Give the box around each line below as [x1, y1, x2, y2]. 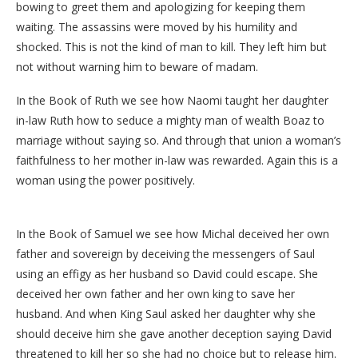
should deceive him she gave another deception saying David [16, 325, 332, 341]
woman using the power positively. [16, 172, 195, 188]
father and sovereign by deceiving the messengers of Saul [16, 245, 315, 261]
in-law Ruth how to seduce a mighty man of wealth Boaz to [16, 112, 324, 128]
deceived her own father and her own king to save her [16, 285, 295, 301]
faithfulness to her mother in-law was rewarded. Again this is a [16, 152, 338, 168]
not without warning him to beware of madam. [16, 58, 258, 74]
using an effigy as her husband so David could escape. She [16, 265, 318, 281]
